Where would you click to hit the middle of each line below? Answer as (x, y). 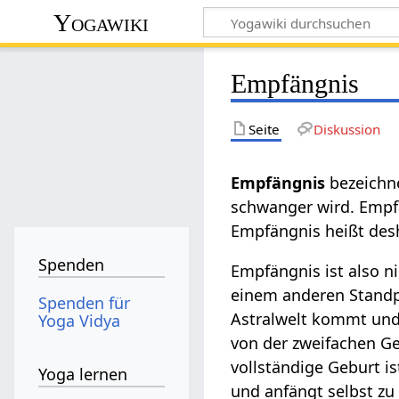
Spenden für (85, 302)
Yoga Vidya (80, 320)
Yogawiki (102, 22)
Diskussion (346, 129)
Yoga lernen (83, 375)
